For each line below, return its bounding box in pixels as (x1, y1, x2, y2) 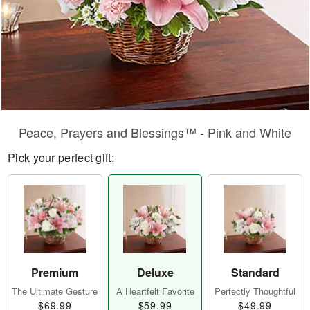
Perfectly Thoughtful (215, 284, 296, 298)
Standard (230, 264, 280, 281)
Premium (31, 264, 79, 281)
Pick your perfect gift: (8, 149, 114, 165)
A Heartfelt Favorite (116, 284, 194, 298)
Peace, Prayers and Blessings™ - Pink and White (19, 123, 291, 141)
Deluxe (136, 264, 174, 281)
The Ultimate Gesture (12, 284, 98, 298)
